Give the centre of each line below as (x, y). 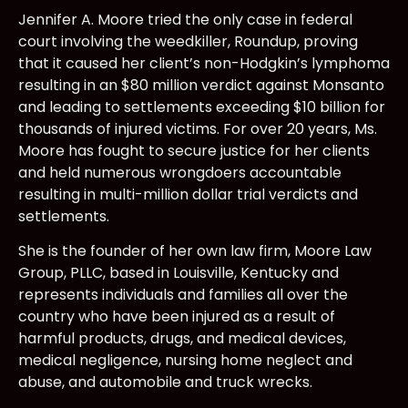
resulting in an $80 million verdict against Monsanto (201, 85)
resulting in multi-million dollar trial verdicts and (188, 194)
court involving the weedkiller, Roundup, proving (188, 41)
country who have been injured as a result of (177, 317)
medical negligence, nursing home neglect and (185, 361)
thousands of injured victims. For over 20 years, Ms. (198, 128)
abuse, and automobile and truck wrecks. (165, 382)
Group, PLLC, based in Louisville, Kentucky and (178, 273)
